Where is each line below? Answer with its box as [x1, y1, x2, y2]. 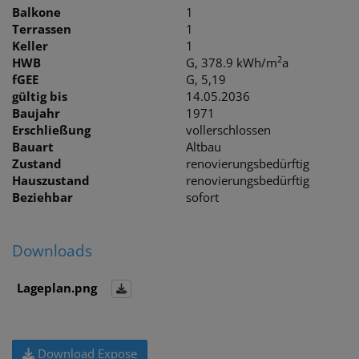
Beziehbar [12, 188, 73, 205]
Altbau [186, 138, 222, 155]
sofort [186, 188, 220, 205]
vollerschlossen [186, 121, 272, 138]
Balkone [12, 3, 61, 20]
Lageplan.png [17, 279, 97, 296]
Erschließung [12, 121, 91, 138]
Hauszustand [12, 171, 90, 188]
